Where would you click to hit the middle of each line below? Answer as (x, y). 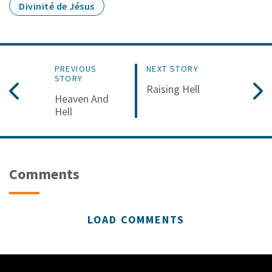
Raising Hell (173, 89)
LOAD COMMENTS (136, 220)
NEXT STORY (172, 69)
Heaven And (81, 99)
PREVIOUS (76, 69)
